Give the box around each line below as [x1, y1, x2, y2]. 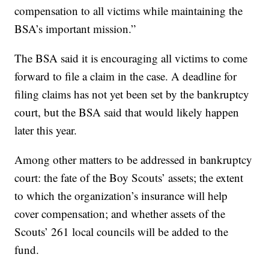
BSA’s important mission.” [14, 21, 136, 37]
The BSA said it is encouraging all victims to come [14, 50, 248, 66]
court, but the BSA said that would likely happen [14, 104, 240, 120]
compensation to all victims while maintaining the [14, 3, 243, 19]
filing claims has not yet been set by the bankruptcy [14, 86, 250, 102]
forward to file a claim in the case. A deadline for [14, 68, 237, 84]
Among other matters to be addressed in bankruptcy [14, 152, 253, 168]
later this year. [14, 122, 77, 138]
